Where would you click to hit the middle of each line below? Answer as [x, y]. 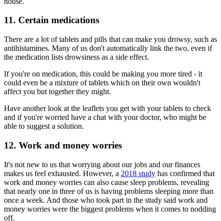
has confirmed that [185, 173]
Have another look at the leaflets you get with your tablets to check [108, 109]
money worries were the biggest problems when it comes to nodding [110, 209]
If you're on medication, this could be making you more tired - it [103, 74]
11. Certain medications [52, 20]
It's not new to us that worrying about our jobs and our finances [102, 164]
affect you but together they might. [57, 92]
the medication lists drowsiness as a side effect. [76, 57]
